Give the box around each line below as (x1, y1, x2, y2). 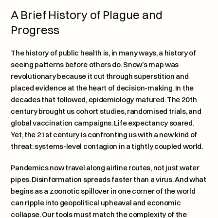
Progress (11, 22, 60, 37)
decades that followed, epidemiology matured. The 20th (11, 95, 197, 104)
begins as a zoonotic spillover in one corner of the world (11, 186, 196, 196)
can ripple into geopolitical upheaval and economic (11, 198, 181, 207)
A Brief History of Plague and (11, 7, 163, 22)
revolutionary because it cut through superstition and (11, 72, 189, 81)
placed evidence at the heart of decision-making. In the (11, 83, 194, 92)
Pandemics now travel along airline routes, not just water (11, 163, 200, 172)
